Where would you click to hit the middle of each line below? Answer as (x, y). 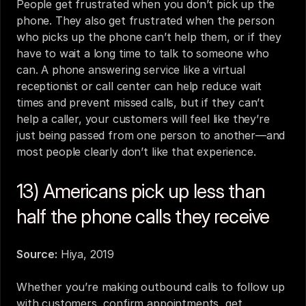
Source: (37, 254)
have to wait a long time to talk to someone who (143, 53)
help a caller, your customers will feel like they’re (143, 119)
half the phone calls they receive (143, 217)
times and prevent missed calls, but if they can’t (141, 102)
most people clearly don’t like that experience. (136, 152)
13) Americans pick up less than (141, 191)
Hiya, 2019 (87, 254)
